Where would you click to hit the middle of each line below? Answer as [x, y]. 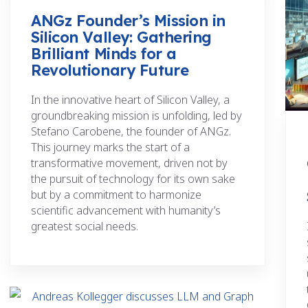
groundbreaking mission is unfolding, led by [136, 116]
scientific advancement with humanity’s [126, 211]
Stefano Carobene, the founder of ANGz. [131, 132]
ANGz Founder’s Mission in [128, 21]
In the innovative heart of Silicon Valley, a [130, 100]
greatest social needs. [85, 227]
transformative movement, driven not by [129, 163]
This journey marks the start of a [110, 147]
